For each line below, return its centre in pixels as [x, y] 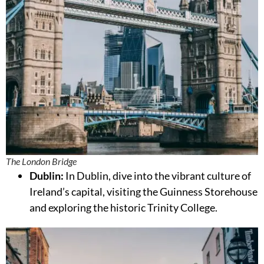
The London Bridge [41, 161]
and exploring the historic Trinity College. [123, 208]
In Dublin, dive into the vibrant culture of [157, 176]
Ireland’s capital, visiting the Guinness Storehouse [143, 192]
